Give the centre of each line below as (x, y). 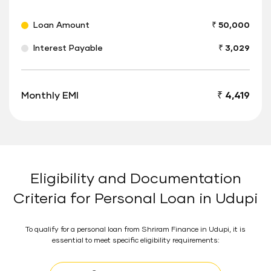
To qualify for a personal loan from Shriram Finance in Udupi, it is (135, 230)
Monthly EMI (50, 96)
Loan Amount (61, 25)
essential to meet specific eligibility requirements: (135, 241)
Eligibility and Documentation (135, 179)
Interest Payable (68, 48)
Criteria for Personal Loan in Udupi (135, 199)
